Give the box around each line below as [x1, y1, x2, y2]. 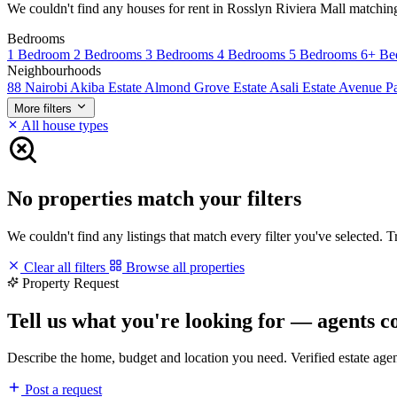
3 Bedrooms [145, 46, 217, 62]
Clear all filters [20, 259, 109, 275]
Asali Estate [269, 79, 339, 95]
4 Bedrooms [217, 46, 289, 62]
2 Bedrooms [74, 46, 145, 62]
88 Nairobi [7, 79, 70, 95]
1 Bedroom [7, 46, 74, 62]
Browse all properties [122, 259, 245, 275]
